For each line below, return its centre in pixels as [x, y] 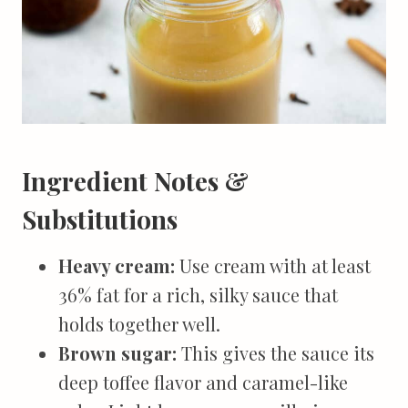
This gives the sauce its [275, 353]
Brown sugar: [117, 353]
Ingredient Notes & [135, 181]
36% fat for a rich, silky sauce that [198, 295]
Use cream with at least [273, 266]
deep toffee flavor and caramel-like [203, 382]
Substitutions [100, 219]
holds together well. [139, 324]
